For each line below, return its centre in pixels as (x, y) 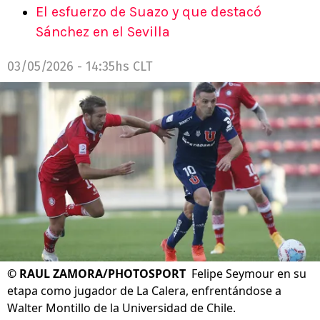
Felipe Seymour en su (249, 274)
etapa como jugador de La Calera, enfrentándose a (144, 291)
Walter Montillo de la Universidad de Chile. (121, 308)
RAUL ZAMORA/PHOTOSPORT (102, 274)
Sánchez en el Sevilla (103, 32)
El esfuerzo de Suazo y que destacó (149, 12)
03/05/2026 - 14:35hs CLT (80, 66)
